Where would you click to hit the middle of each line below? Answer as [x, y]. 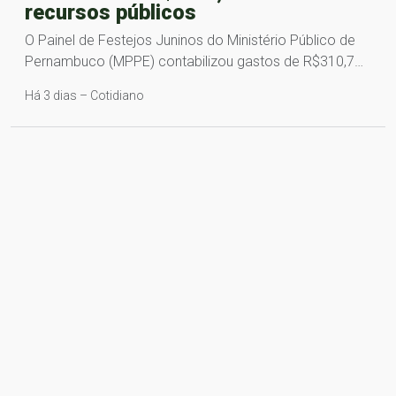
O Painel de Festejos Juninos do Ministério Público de [190, 41]
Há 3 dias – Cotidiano [84, 96]
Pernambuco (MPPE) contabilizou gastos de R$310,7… [194, 62]
